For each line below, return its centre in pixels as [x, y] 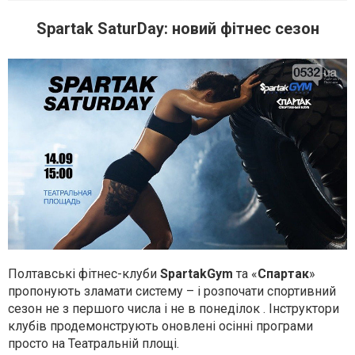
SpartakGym [197, 273]
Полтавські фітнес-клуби [84, 273]
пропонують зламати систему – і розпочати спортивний [172, 291]
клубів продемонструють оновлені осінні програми [160, 326]
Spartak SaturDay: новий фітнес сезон [177, 29]
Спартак [283, 273]
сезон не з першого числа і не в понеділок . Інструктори [174, 308]
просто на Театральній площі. [95, 343]
